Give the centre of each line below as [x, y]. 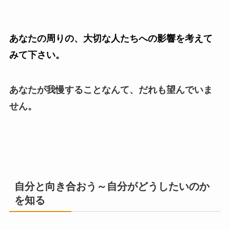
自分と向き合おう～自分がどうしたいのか [112, 186]
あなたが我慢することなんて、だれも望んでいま [111, 90]
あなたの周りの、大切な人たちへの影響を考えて [111, 38]
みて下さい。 [37, 55]
